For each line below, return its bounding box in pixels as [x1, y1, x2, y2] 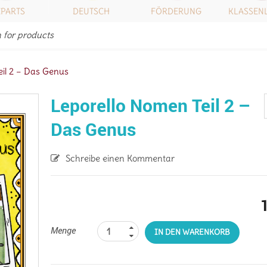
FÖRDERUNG [151, 6, 201, 17]
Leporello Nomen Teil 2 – [51, 93, 252, 117]
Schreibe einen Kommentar [66, 153, 175, 164]
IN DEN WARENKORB [154, 227, 231, 237]
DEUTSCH [72, 6, 110, 17]
